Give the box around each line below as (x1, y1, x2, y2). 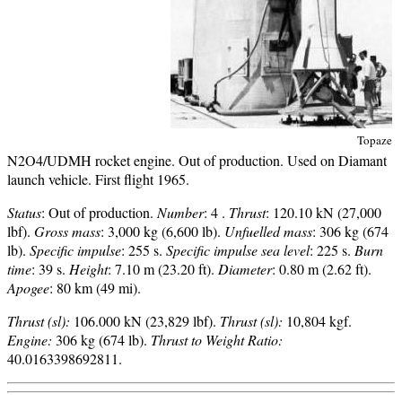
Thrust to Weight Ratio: (151, 330, 283, 349)
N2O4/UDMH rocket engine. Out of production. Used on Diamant (7, 151, 387, 170)
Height (69, 259, 108, 278)
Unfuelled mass (224, 222, 312, 240)
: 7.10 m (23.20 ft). (108, 259, 218, 278)
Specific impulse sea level (166, 240, 310, 259)
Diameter (218, 259, 272, 278)
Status (7, 203, 41, 222)
